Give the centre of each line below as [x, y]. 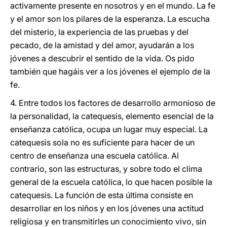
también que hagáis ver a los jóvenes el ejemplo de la [110, 71]
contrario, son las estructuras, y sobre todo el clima [106, 169]
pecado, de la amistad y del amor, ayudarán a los [102, 45]
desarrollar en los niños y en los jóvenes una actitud [107, 208]
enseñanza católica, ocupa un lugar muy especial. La [109, 129]
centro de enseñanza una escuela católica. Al [94, 156]
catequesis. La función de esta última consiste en [102, 195]
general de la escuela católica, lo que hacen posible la [111, 182]
